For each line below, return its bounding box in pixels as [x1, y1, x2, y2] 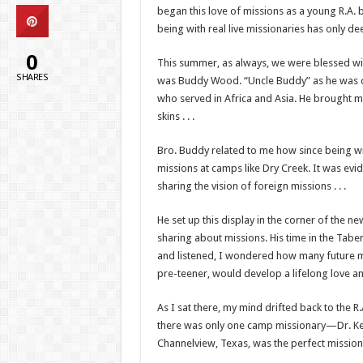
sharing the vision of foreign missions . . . [156, 180, 346, 192]
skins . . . [156, 110, 194, 122]
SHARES [16, 70, 48, 83]
